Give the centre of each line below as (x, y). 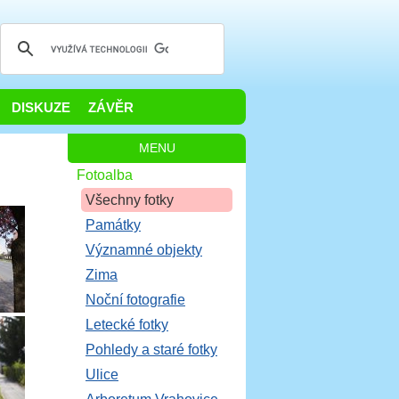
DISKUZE (41, 108)
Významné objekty (144, 250)
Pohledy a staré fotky (151, 350)
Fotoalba (105, 175)
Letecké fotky (127, 325)
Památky (113, 225)
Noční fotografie (135, 300)
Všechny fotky (130, 200)
